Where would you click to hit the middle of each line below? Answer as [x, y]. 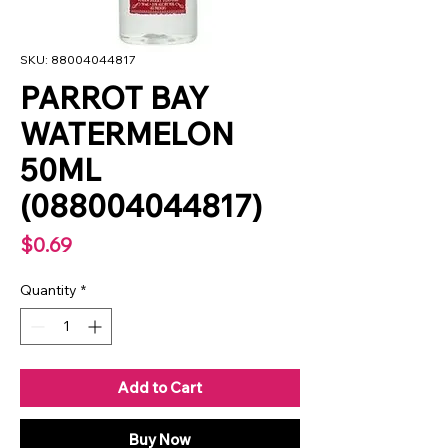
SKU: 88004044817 [78, 59]
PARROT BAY [114, 97]
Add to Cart [160, 387]
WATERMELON [127, 133]
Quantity [48, 289]
